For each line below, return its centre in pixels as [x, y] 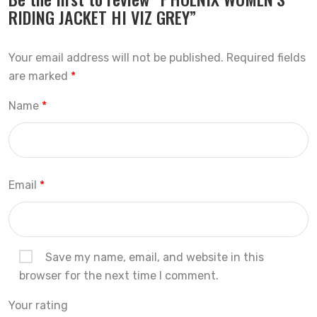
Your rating [38, 305]
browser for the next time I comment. [119, 276]
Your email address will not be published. [116, 58]
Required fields [266, 58]
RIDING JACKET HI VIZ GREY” [102, 17]
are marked [40, 76]
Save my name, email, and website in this [155, 257]
